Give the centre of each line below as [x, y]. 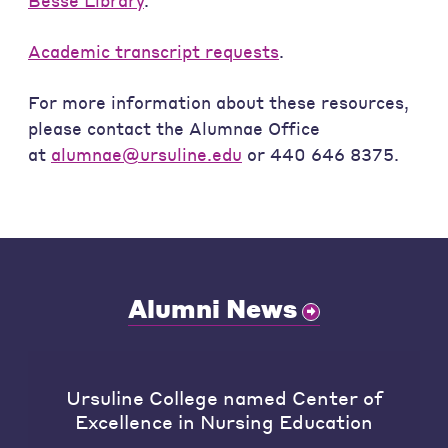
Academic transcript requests [153, 52]
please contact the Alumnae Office [174, 129]
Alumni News [212, 307]
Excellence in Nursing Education [224, 420]
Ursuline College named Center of [224, 396]
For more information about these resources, [218, 103]
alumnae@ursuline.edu [146, 155]
